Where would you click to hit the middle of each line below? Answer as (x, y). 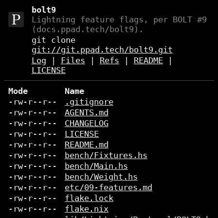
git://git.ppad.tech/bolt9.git (102, 50)
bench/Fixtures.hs (106, 155)
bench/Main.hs (96, 166)
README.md (86, 145)
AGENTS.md (86, 112)
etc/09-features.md (108, 187)
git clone (53, 40)
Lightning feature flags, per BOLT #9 (119, 19)
